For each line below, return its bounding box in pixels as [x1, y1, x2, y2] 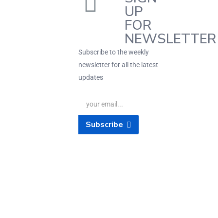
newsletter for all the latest [78, 60, 158, 69]
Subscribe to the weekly [78, 48, 149, 56]
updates [78, 73, 103, 81]
